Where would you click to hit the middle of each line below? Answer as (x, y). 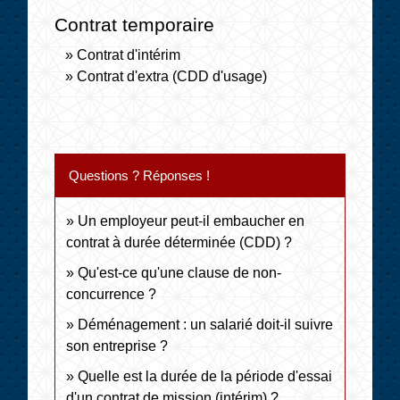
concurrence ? (112, 294)
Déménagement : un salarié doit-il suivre (206, 324)
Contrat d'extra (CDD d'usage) (172, 77)
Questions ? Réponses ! (140, 175)
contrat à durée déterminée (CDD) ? (179, 242)
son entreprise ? (117, 346)
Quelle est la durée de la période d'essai (205, 376)
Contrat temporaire (135, 25)
